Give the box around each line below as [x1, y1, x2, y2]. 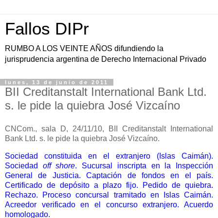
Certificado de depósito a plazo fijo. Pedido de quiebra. [5, 181, 213, 189]
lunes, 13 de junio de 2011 [5, 79, 109, 85]
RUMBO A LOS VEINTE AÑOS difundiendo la [5, 44, 163, 53]
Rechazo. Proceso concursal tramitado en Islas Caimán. [5, 190, 213, 199]
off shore [42, 161, 75, 170]
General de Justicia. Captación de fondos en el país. [5, 171, 213, 180]
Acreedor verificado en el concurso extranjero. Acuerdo [5, 200, 213, 209]
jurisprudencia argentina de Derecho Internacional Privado [5, 55, 206, 63]
